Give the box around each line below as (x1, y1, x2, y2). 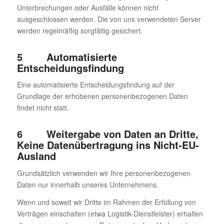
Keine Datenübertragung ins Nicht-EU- (16, 137, 199, 152)
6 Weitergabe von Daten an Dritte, (16, 126, 198, 141)
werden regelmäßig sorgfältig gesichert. (16, 25, 142, 35)
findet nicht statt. (16, 102, 69, 113)
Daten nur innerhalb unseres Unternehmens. (16, 179, 158, 190)
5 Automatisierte (16, 49, 117, 64)
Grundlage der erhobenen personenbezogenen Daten (16, 91, 188, 101)
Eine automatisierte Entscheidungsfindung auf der (16, 79, 174, 90)
